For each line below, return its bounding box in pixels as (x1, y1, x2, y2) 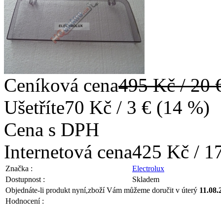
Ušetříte (4, 96, 65, 118)
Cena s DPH (4, 118, 99, 140)
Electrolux (132, 164, 164, 173)
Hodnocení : (5, 196, 44, 205)
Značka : (5, 164, 33, 173)
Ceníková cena (4, 74, 118, 96)
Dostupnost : (5, 175, 45, 184)
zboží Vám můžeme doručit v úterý (88, 185, 199, 194)
